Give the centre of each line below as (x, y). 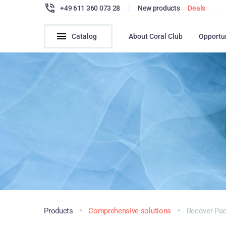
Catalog (84, 36)
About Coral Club (156, 36)
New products (159, 8)
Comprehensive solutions (130, 211)
